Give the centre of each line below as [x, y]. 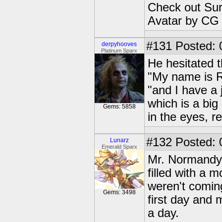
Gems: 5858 [119, 107]
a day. [163, 213]
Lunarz [119, 140]
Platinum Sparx [119, 51]
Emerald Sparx [119, 147]
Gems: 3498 [119, 192]
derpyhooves [119, 44]
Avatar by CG [183, 21]
